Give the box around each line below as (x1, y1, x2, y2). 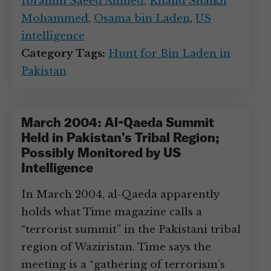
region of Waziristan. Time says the (21, 241, 211, 253)
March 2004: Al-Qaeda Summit (21, 117, 214, 131)
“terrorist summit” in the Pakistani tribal (21, 223, 241, 236)
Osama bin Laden (94, 12, 190, 25)
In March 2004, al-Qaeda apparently (21, 188, 219, 201)
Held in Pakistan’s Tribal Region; (21, 132, 220, 146)
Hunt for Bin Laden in (108, 47, 230, 60)
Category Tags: (21, 47, 105, 60)
